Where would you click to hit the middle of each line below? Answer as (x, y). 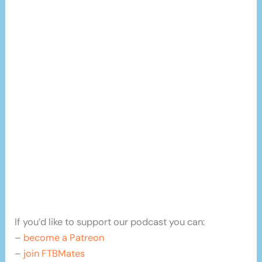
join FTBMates (54, 253)
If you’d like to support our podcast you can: (110, 222)
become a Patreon (64, 237)
